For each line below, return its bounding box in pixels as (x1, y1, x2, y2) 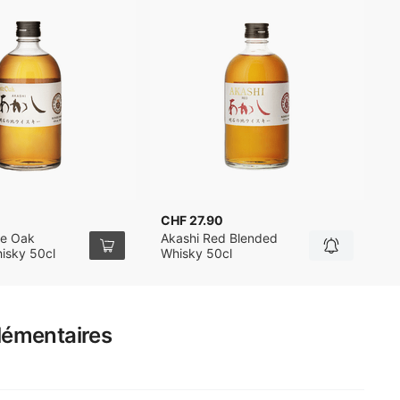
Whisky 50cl (161, 246, 232, 261)
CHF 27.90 (161, 212, 223, 228)
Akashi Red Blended (161, 230, 278, 246)
